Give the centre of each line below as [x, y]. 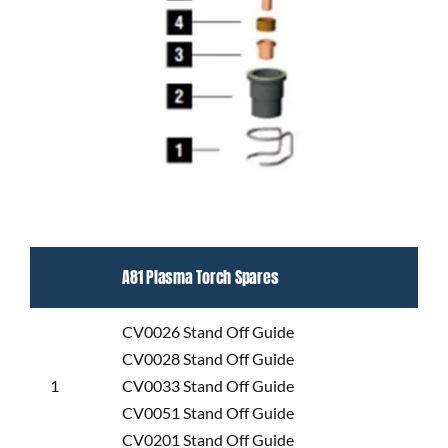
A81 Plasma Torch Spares [200, 276]
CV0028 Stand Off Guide [207, 358]
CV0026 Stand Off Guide [207, 331]
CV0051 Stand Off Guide [207, 412]
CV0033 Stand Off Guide [207, 385]
